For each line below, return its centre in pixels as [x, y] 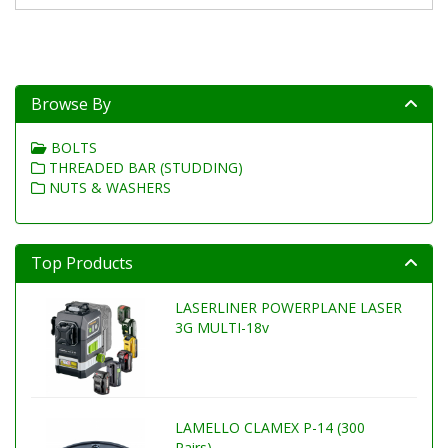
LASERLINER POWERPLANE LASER [288, 307]
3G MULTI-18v [221, 327]
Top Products [82, 263]
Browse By [71, 104]
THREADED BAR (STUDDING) [144, 167]
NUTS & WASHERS [108, 187]
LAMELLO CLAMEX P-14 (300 [269, 427]
